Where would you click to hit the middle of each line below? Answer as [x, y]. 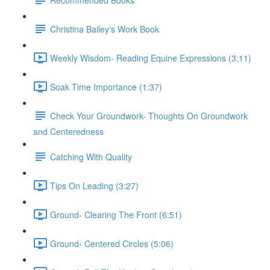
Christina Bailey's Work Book [105, 29]
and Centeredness [68, 131]
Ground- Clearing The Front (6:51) [116, 214]
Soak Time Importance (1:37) [106, 86]
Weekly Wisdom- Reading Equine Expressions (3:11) [151, 58]
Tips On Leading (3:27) [94, 185]
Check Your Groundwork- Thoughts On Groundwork [149, 115]
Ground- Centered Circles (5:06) [112, 243]
